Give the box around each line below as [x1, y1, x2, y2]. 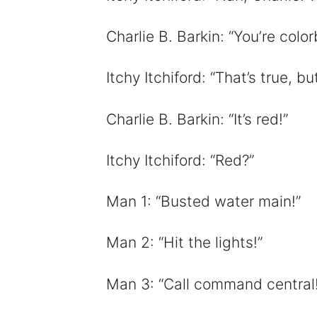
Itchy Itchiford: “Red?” [105, 151, 254, 169]
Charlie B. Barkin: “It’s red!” [105, 110, 288, 128]
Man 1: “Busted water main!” [105, 192, 301, 211]
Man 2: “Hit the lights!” [105, 234, 263, 252]
